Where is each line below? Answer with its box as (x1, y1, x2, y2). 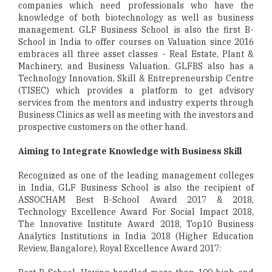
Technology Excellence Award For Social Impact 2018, (18, 206, 254, 217)
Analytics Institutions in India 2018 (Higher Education (18, 231, 254, 242)
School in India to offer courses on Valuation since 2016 (18, 36, 254, 47)
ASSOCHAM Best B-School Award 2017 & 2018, (18, 194, 254, 205)
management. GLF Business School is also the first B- (18, 24, 254, 35)
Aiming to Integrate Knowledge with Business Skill (18, 146, 242, 157)
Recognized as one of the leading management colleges (18, 170, 254, 181)
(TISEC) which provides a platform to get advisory (18, 85, 254, 96)
